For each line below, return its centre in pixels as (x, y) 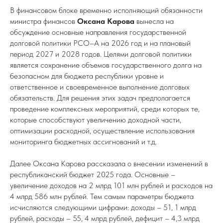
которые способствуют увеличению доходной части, (96, 120)
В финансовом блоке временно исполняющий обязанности (106, 10)
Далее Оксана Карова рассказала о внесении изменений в (109, 164)
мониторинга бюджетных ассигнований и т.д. (83, 142)
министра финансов (44, 21)
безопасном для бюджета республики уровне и (87, 76)
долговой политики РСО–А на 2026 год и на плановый (100, 43)
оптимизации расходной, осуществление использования (102, 131)
